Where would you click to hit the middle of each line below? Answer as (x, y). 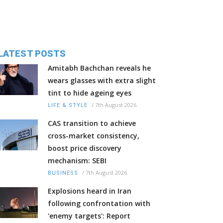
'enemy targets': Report (89, 216)
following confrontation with (99, 204)
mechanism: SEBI (77, 161)
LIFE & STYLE (68, 106)
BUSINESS (63, 173)
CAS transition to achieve (92, 123)
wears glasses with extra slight (102, 81)
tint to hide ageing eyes (90, 93)
